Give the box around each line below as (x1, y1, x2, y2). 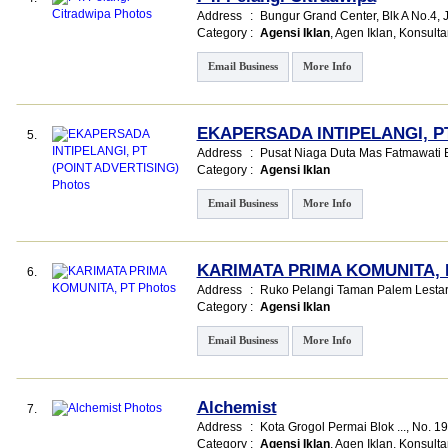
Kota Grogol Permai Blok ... (259, 420, 406, 434)
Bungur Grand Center (259, 9, 376, 23)
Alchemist (196, 398, 277, 417)
